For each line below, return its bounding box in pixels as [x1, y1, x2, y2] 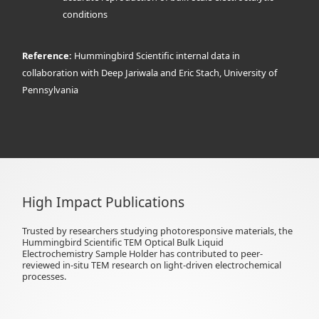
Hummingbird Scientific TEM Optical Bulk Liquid [22, 235, 224, 249]
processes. [22, 269, 67, 283]
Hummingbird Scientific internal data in [74, 48, 241, 62]
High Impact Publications [22, 192, 185, 211]
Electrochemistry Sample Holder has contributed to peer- [22, 246, 263, 260]
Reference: [22, 48, 75, 62]
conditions [63, 7, 108, 21]
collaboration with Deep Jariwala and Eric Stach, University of [22, 66, 278, 79]
